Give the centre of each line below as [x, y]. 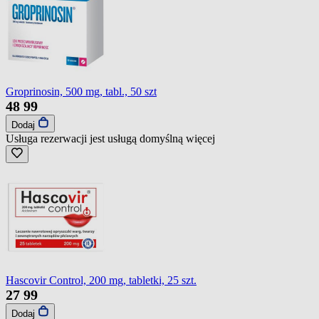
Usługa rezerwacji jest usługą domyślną [96, 138]
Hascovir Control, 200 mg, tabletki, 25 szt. [101, 280]
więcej [200, 138]
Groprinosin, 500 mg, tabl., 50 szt [81, 91]
